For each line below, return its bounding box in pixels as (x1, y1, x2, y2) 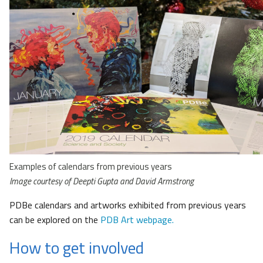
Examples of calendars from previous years (9, 159, 172, 173)
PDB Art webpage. (100, 212, 174, 227)
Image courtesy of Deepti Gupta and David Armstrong (9, 174, 194, 188)
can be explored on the (9, 212, 100, 227)
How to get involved (9, 234, 144, 260)
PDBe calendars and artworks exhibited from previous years (9, 197, 246, 212)
